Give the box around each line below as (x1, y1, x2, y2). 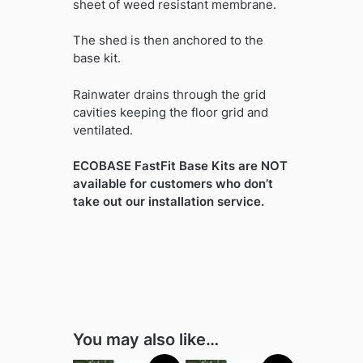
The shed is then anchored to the (72, 32, 263, 49)
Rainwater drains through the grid (72, 86, 266, 102)
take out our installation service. (72, 194, 264, 210)
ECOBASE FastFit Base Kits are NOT (72, 158, 288, 174)
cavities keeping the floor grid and (72, 104, 268, 120)
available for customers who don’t (72, 176, 273, 192)
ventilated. (72, 122, 133, 138)
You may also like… (72, 329, 219, 349)
